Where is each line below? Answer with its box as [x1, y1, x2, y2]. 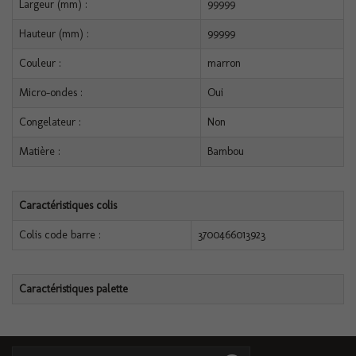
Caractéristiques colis [19, 199, 117, 212]
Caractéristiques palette [19, 282, 128, 296]
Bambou [207, 145, 244, 158]
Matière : [19, 145, 60, 158]
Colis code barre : [19, 228, 101, 242]
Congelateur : [19, 115, 81, 129]
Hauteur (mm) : [19, 27, 89, 41]
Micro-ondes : [19, 86, 83, 99]
